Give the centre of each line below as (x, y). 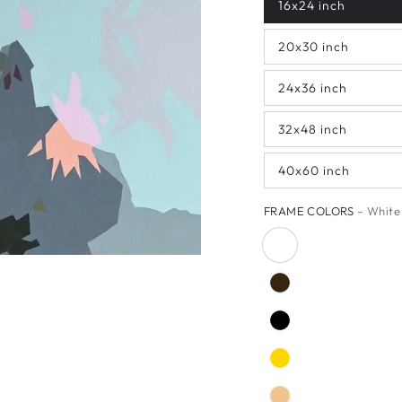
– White (379, 211)
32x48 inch (313, 130)
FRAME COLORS (311, 211)
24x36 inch (313, 88)
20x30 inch (314, 47)
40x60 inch (314, 171)
